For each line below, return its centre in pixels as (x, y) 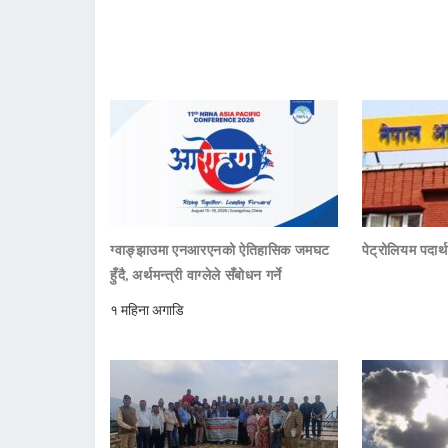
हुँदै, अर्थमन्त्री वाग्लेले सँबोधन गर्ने (196, 275)
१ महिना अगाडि (147, 310)
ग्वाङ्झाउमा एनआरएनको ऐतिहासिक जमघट (220, 250)
